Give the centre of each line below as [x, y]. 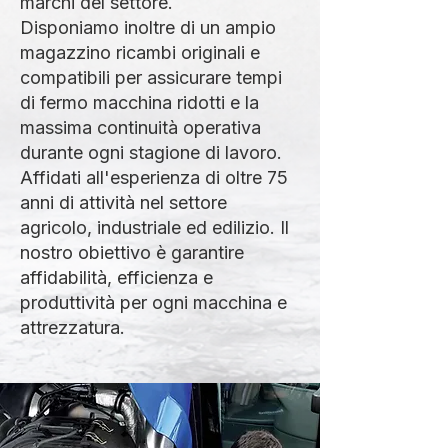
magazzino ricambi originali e [140, 52]
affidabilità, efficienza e [116, 277]
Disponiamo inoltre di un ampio [148, 27]
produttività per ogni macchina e [153, 302]
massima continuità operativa [140, 127]
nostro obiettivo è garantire [132, 252]
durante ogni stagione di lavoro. [151, 152]
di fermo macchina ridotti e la [139, 102]
